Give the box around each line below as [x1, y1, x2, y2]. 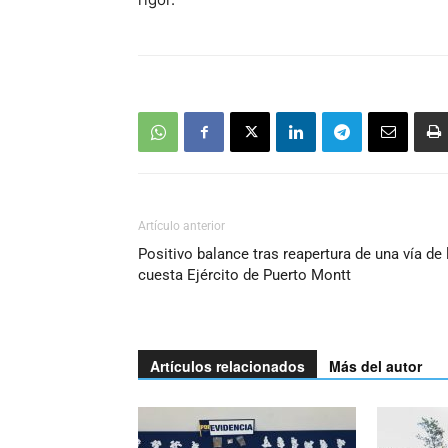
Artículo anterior [138, 219, 225, 233]
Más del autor [329, 356, 422, 376]
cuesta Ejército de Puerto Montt [138, 266, 351, 284]
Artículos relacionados [150, 356, 305, 376]
